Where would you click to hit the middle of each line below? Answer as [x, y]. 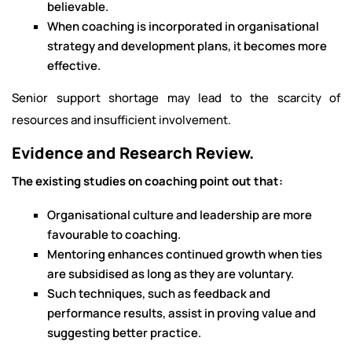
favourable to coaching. [114, 235]
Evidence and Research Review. [133, 153]
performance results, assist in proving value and [181, 313]
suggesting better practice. [124, 333]
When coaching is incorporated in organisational [183, 26]
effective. [74, 66]
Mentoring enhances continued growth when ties [185, 254]
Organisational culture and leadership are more [180, 215]
